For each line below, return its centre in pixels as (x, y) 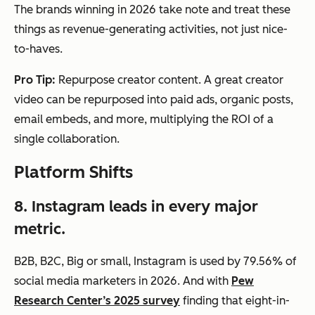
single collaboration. (67, 139)
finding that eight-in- (235, 300)
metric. (40, 229)
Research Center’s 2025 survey (97, 300)
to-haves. (38, 49)
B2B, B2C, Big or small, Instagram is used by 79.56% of (155, 261)
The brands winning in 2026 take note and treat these (152, 9)
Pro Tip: (35, 79)
